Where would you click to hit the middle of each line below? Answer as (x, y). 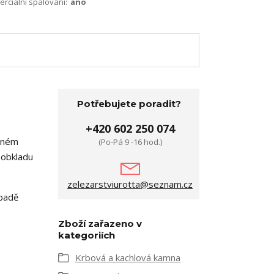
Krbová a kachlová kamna (128, 257)
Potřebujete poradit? (129, 104)
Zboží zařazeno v (100, 224)
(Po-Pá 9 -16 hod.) (130, 142)
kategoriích (87, 235)
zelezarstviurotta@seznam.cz (130, 184)
